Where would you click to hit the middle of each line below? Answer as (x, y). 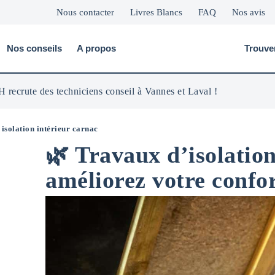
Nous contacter (85, 12)
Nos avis (249, 12)
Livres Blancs (156, 12)
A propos (96, 48)
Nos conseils (34, 48)
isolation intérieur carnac (50, 129)
